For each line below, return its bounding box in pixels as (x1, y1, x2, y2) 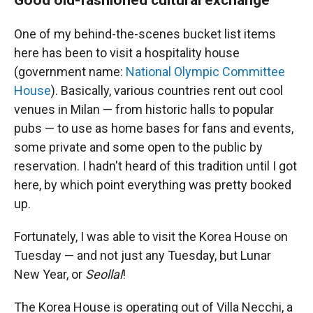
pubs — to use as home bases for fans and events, (14, 121, 293, 136)
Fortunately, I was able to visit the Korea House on (14, 229, 288, 244)
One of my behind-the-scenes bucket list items (14, 27, 276, 41)
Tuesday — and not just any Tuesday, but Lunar (14, 248, 271, 263)
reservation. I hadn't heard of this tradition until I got (14, 159, 297, 173)
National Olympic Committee (126, 64, 285, 79)
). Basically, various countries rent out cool (51, 83, 283, 98)
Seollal (85, 267, 122, 282)
